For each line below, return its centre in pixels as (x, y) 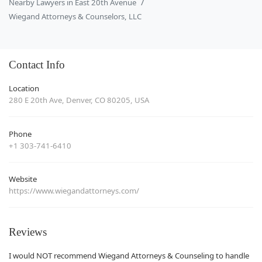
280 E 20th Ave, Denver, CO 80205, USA (79, 100)
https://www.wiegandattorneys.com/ (74, 191)
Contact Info (37, 64)
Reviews (28, 232)
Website (23, 179)
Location (24, 89)
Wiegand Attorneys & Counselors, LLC (75, 16)
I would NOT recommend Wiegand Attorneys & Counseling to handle (129, 255)
